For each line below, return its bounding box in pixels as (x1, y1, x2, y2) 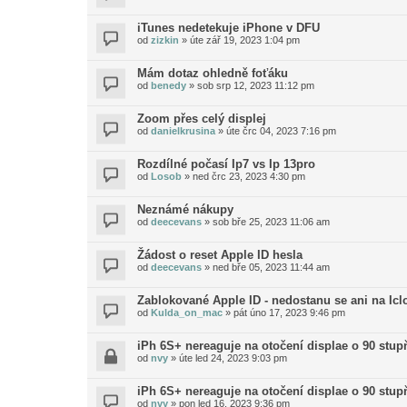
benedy (151, 80, 186, 91)
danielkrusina (151, 125, 215, 136)
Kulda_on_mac (151, 307, 223, 318)
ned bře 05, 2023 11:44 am (213, 262, 330, 273)
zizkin (151, 35, 179, 45)
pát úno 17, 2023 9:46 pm (233, 307, 345, 318)
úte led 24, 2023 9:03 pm (179, 352, 287, 363)
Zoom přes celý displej (137, 112, 266, 125)
